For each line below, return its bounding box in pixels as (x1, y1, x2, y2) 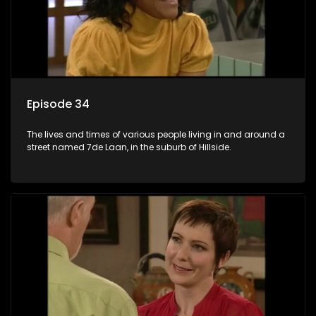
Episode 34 (27, 95, 90, 112)
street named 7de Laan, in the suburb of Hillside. (27, 140, 231, 153)
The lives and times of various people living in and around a (27, 128, 285, 140)
